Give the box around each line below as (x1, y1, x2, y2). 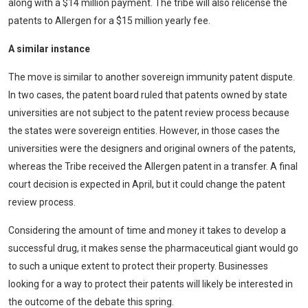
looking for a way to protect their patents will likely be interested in (8, 278, 293, 289)
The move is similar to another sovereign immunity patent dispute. (8, 71, 295, 82)
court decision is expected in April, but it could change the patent (8, 179, 285, 190)
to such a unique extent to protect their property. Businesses (8, 261, 268, 272)
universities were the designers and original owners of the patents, (8, 143, 296, 154)
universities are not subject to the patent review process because (8, 107, 289, 118)
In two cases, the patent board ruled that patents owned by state (8, 89, 287, 100)
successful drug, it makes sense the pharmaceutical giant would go (8, 243, 298, 254)
